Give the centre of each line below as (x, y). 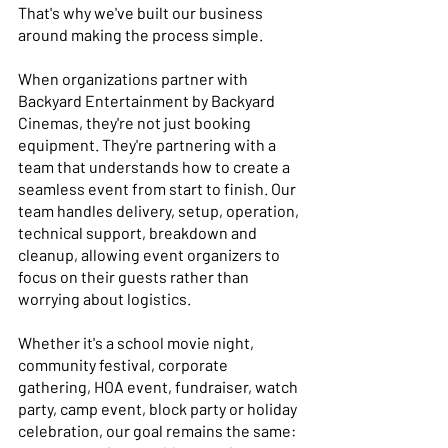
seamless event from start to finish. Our (158, 188)
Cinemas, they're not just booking (136, 122)
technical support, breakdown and (139, 232)
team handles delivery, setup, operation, (160, 210)
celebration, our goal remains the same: (158, 430)
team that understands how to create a (155, 166)
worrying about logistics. (106, 298)
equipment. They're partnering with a (148, 144)
